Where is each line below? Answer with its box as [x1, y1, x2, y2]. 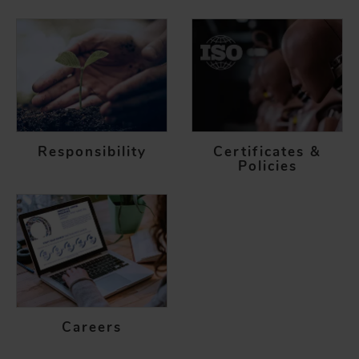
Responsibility [37, 142, 147, 161]
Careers [62, 317, 122, 337]
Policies [237, 156, 297, 175]
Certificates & [213, 142, 321, 161]
